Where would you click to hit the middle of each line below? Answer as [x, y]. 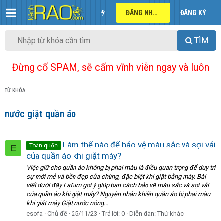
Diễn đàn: [143, 214]
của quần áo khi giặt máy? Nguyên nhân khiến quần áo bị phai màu [118, 194]
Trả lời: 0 [113, 214]
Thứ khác [170, 214]
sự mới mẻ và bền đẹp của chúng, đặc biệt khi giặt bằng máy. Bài [116, 177]
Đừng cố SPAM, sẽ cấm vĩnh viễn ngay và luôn [110, 67]
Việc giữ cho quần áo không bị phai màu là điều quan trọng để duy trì [121, 168]
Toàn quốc [43, 145]
